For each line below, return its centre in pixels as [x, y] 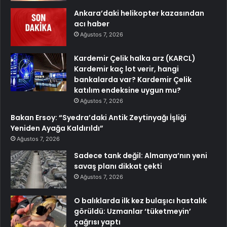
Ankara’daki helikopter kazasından [139, 13]
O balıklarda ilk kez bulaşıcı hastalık [140, 201]
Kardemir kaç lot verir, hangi [126, 69]
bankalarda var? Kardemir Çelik [133, 80]
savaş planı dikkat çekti [118, 166]
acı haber [92, 24]
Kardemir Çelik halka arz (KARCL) [135, 59]
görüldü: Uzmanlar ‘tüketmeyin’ [133, 212]
